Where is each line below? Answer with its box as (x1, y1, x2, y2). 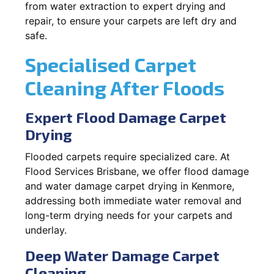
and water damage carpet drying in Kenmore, (25, 179, 234, 192)
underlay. (25, 223, 67, 236)
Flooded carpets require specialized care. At (25, 150, 230, 163)
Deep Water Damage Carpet (25, 246, 220, 264)
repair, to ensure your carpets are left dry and (25, 14, 237, 27)
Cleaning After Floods (25, 75, 224, 99)
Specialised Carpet (25, 52, 196, 76)
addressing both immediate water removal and (25, 194, 242, 207)
